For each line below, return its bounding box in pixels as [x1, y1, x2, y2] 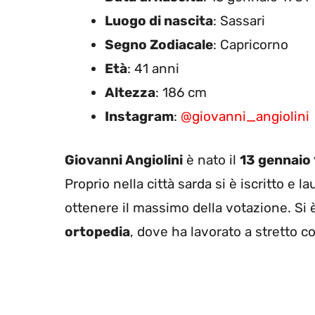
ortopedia [65, 224, 130, 240]
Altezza [105, 84, 155, 101]
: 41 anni [127, 60, 179, 77]
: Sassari [213, 12, 265, 29]
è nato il [183, 152, 240, 169]
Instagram [105, 108, 174, 124]
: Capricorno [213, 36, 288, 53]
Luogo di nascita [105, 12, 213, 29]
